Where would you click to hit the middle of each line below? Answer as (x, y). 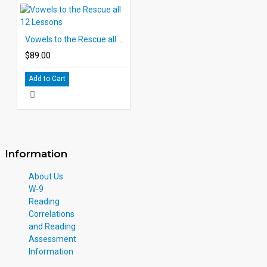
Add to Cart (47, 78)
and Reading (52, 226)
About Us (46, 176)
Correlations (52, 214)
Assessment (52, 239)
